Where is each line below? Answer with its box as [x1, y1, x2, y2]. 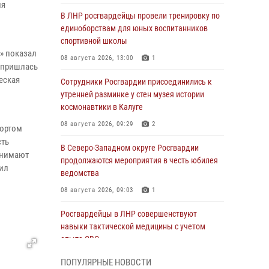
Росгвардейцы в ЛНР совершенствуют [61, 209, 197, 219]
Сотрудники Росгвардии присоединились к [61, 77, 212, 86]
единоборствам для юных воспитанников [61, 23, 208, 33]
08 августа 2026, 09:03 [61, 186, 133, 194]
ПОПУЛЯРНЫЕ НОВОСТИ [61, 257, 151, 268]
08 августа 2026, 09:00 [61, 252, 133, 260]
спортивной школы [61, 36, 127, 46]
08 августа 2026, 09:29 [61, 120, 133, 128]
